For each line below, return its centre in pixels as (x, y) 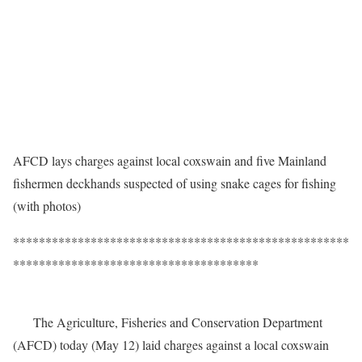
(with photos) (47, 206)
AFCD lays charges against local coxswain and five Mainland (170, 161)
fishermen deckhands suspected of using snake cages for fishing (175, 183)
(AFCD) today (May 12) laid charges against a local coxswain (171, 345)
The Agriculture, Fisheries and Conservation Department (168, 322)
